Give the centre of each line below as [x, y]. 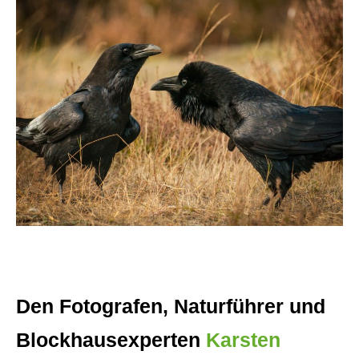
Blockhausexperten [111, 339]
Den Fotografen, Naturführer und [171, 306]
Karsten [243, 339]
